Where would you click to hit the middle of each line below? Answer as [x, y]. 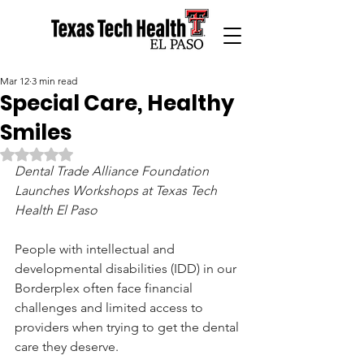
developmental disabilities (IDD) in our [127, 269]
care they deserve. [67, 347]
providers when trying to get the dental [128, 327]
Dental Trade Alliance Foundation [113, 171]
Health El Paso [56, 210]
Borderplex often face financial [105, 288]
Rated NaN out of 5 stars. [100, 153]
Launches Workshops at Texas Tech [117, 191]
